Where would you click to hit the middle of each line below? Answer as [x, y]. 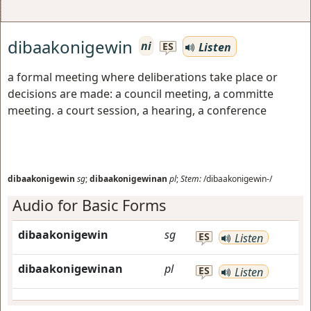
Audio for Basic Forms [89, 205]
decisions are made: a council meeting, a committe [141, 94]
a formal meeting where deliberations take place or [143, 77]
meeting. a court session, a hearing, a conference [137, 110]
